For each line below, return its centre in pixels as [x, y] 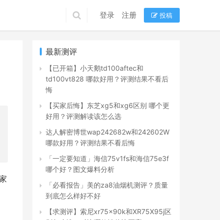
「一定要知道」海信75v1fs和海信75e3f [107, 158]
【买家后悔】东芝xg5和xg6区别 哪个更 [108, 105]
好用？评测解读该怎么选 [83, 116]
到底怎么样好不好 [73, 196]
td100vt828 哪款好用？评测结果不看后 [107, 79]
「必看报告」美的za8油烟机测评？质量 [107, 185]
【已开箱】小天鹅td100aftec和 [95, 68]
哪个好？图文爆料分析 [80, 169]
